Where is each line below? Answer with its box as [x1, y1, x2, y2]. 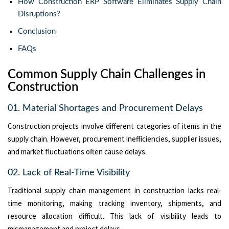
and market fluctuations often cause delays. [8, 146, 147, 156]
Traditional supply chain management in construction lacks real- [8, 185, 221, 195]
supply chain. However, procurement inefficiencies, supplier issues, [8, 133, 221, 144]
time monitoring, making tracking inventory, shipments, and [8, 198, 221, 208]
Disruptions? [18, 10, 60, 18]
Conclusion [18, 27, 56, 35]
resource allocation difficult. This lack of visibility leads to [8, 211, 221, 221]
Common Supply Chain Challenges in [8, 68, 205, 81]
